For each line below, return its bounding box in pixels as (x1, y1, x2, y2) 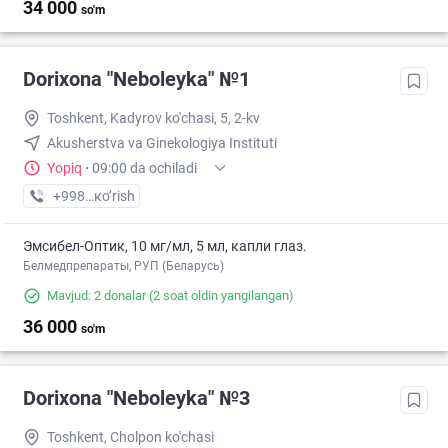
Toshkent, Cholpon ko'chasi (47, 429, 214, 446)
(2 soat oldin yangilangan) (146, 288, 294, 304)
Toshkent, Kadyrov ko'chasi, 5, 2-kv (47, 110, 260, 127)
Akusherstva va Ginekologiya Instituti (47, 135, 277, 152)
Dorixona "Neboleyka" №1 (23, 67, 250, 92)
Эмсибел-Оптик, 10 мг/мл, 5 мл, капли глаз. (23, 238, 307, 255)
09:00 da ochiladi (92, 160, 197, 177)
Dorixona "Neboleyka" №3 (23, 386, 250, 411)
